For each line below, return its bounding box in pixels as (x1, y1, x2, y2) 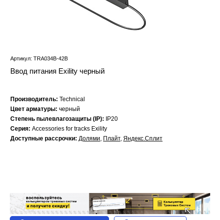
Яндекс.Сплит (123, 135, 163, 142)
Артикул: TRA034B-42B (10, 55, 68, 62)
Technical (59, 96, 85, 103)
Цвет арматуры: (10, 106, 59, 113)
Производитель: (10, 96, 59, 103)
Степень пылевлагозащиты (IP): (10, 115, 106, 123)
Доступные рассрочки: (10, 135, 79, 142)
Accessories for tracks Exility (32, 125, 107, 133)
